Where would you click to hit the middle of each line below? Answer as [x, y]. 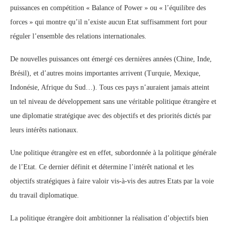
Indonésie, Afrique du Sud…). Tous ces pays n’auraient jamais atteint [110, 87]
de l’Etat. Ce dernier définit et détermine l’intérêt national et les [102, 167]
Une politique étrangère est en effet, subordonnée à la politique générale [113, 153]
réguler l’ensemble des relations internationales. [78, 36]
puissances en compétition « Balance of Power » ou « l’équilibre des [108, 8]
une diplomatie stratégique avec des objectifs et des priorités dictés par [111, 116]
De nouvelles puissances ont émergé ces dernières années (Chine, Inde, [111, 59]
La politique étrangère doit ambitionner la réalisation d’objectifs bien [109, 218]
